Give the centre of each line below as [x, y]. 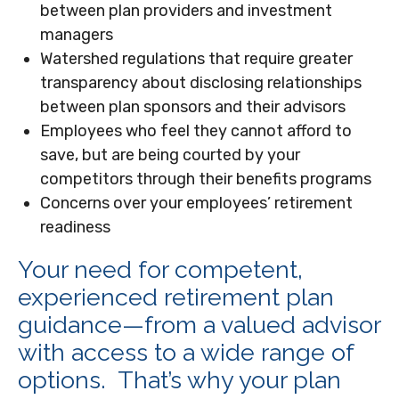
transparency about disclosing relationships [201, 83]
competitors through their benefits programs [206, 179]
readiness [75, 227]
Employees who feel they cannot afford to [196, 131]
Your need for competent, [160, 269]
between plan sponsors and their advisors [193, 107]
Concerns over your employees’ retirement [196, 203]
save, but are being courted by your [170, 155]
